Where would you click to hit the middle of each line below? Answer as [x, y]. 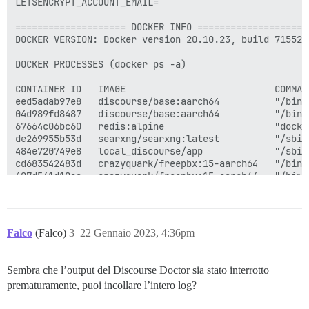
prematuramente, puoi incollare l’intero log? [102, 285]
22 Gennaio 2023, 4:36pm [137, 233]
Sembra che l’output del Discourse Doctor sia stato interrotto [138, 270]
